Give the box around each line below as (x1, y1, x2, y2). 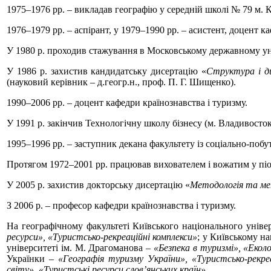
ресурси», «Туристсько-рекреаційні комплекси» (7, 231, 198, 242)
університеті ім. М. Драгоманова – (7, 242, 154, 253)
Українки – (7, 253, 58, 264)
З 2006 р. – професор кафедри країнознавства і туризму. (7, 200, 236, 211)
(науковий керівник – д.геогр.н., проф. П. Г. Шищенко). (7, 76, 236, 87)
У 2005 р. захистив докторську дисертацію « (7, 179, 190, 190)
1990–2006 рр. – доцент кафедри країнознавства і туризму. (7, 97, 247, 108)
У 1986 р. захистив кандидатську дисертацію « (7, 65, 207, 76)
